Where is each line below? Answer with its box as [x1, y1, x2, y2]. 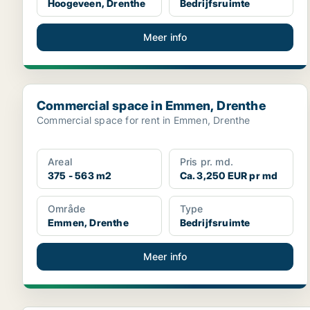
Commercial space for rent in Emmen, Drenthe [37, 114, 250, 126]
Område [48, 203, 86, 215]
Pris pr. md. [179, 156, 234, 167]
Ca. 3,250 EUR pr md [179, 170, 278, 181]
